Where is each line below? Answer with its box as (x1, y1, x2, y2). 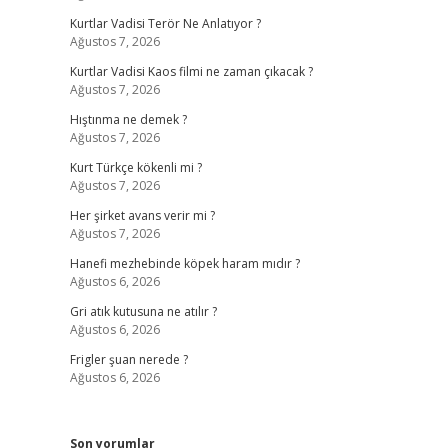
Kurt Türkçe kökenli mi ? (69, 159, 202, 176)
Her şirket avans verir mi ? (69, 207, 215, 224)
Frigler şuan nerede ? (69, 351, 188, 368)
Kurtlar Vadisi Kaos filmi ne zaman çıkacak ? (69, 63, 313, 80)
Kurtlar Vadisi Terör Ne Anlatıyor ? (69, 15, 261, 32)
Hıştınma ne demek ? (69, 111, 187, 128)
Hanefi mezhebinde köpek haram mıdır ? (69, 255, 300, 272)
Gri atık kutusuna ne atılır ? (69, 303, 217, 320)
